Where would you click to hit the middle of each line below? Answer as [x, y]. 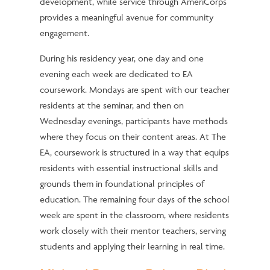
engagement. [64, 33]
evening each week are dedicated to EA [116, 74]
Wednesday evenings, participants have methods [133, 121]
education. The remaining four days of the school [134, 199]
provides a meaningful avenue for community [126, 17]
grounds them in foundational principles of [122, 184]
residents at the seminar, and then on [111, 105]
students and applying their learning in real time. [132, 246]
